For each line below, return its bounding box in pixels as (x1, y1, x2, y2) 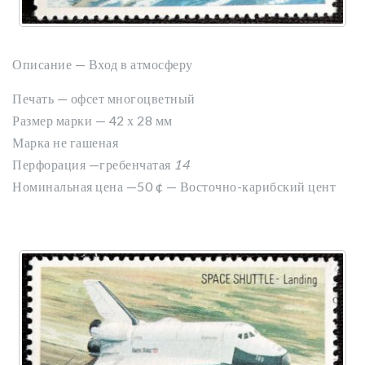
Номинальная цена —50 (12, 178, 156, 194)
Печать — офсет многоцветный (12, 90, 196, 106)
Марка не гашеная (12, 134, 118, 150)
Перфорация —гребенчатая (12, 156, 174, 172)
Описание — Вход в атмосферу (12, 56, 193, 72)
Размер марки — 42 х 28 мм (12, 112, 173, 128)
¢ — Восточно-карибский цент (155, 178, 336, 194)
